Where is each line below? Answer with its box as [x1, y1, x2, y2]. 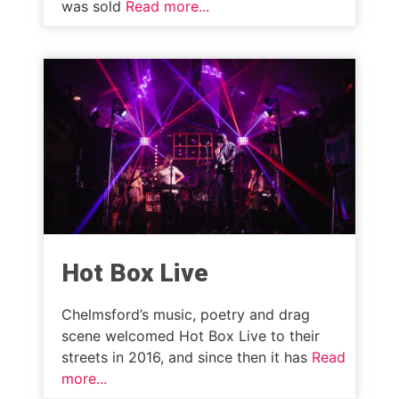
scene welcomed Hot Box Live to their [61, 326, 320, 345]
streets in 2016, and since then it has [61, 347, 312, 366]
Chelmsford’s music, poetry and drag [61, 305, 310, 323]
